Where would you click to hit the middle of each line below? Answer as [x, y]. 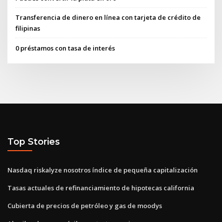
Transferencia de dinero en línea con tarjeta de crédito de [108, 18]
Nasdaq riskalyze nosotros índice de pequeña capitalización [103, 170]
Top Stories [34, 142]
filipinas [28, 28]
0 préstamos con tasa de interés [65, 48]
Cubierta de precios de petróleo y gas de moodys [85, 205]
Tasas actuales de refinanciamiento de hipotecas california [101, 188]
